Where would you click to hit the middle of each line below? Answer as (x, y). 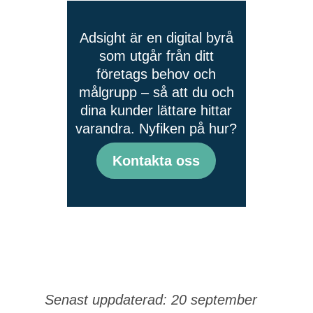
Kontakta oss (156, 161)
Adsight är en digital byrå (156, 38)
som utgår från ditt (156, 56)
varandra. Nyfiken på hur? (156, 129)
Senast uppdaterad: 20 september (151, 300)
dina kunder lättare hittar (156, 110)
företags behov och (156, 74)
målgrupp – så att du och (156, 92)
